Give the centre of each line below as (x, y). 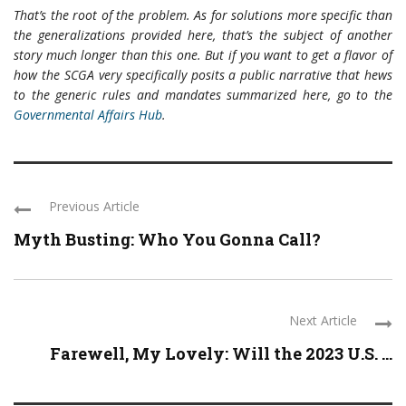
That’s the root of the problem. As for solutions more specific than (203, 14)
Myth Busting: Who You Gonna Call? (167, 239)
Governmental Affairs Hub (88, 114)
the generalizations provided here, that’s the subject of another (203, 34)
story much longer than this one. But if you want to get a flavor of (203, 54)
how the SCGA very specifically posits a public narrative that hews (203, 74)
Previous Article (94, 206)
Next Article (323, 320)
